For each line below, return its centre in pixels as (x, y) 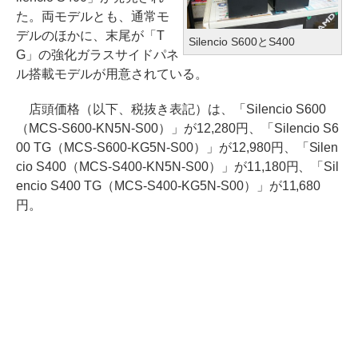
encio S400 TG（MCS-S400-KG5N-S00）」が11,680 (169, 186)
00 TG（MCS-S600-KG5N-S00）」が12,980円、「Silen (177, 147)
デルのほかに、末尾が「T (90, 36)
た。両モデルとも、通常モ (93, 16)
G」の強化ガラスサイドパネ (97, 55)
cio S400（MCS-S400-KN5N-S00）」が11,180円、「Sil (178, 167)
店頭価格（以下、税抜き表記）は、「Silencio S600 (171, 109)
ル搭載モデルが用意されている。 (112, 74)
